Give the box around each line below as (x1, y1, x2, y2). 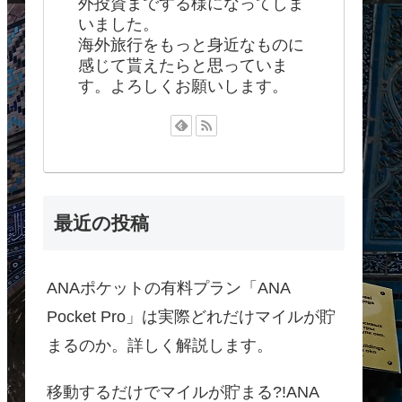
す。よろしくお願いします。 (78, 76, 288, 95)
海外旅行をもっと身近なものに (78, 35, 304, 54)
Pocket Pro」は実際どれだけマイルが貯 (47, 308, 336, 327)
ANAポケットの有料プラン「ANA (47, 279, 290, 298)
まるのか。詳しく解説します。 (47, 336, 273, 355)
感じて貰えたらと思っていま (78, 56, 288, 74)
